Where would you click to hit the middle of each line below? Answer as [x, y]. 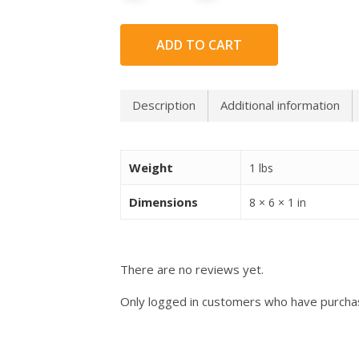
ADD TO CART [200, 44]
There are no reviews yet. [192, 269]
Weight [151, 167]
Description [164, 105]
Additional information [280, 105]
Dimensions [164, 202]
